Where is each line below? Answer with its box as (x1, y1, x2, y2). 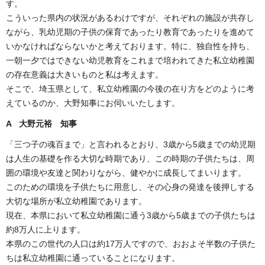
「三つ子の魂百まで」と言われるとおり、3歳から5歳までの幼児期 (6, 140, 256, 150)
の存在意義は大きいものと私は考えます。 (6, 69, 163, 79)
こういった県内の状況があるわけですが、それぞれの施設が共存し (6, 12, 254, 22)
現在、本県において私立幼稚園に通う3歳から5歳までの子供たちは (6, 211, 256, 221)
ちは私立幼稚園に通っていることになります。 (6, 253, 180, 263)
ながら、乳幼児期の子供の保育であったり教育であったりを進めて (6, 27, 254, 37)
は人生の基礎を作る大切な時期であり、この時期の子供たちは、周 (6, 154, 254, 164)
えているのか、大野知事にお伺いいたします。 (6, 98, 180, 108)
